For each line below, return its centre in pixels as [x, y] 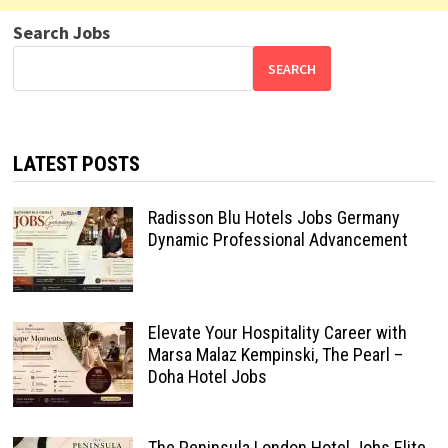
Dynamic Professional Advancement [277, 240]
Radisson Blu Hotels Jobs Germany [273, 218]
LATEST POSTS [76, 164]
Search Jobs [61, 33]
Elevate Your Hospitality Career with [277, 333]
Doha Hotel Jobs [207, 377]
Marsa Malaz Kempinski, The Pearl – [275, 355]
